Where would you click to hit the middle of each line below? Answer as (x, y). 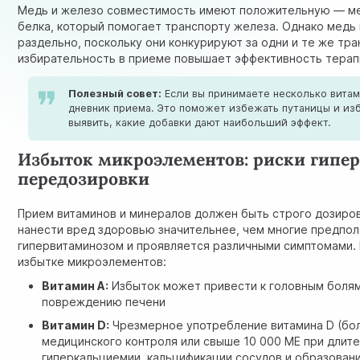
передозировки (84, 179)
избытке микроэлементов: (92, 262)
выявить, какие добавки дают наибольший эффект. (200, 123)
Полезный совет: (115, 94)
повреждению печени (104, 301)
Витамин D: (76, 325)
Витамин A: (76, 285)
